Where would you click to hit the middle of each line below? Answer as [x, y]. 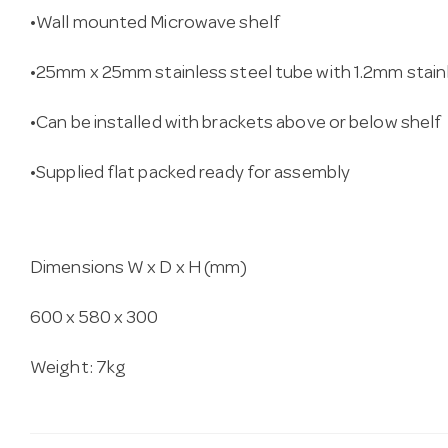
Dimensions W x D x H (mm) [139, 269]
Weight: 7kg [78, 369]
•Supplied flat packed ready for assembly [190, 174]
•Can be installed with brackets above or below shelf [236, 124]
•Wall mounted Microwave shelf [155, 24]
